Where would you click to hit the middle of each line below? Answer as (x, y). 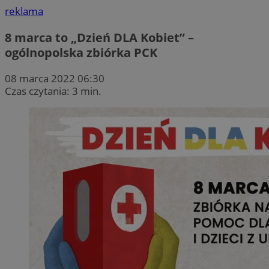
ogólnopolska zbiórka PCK (81, 52)
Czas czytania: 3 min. (53, 91)
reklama (24, 11)
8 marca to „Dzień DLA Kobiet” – (99, 37)
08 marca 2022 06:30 (55, 78)
